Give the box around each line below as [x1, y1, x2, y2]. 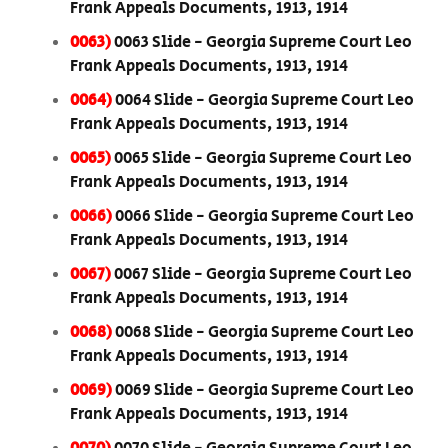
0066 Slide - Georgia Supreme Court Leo [115, 205, 414, 229]
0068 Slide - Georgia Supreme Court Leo [115, 321, 414, 345]
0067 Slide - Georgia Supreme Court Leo [114, 263, 412, 287]
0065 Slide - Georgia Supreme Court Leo [114, 147, 412, 171]
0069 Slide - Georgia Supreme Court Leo [115, 379, 414, 403]
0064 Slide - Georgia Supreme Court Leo [115, 89, 414, 113]
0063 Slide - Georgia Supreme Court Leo [114, 31, 412, 55]
